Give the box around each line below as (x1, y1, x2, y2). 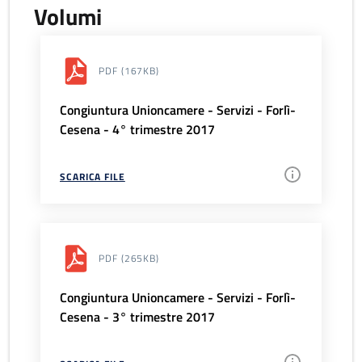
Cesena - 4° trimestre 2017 (60, 120, 215, 140)
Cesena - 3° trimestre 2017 (60, 307, 215, 327)
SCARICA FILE (60, 169, 125, 185)
